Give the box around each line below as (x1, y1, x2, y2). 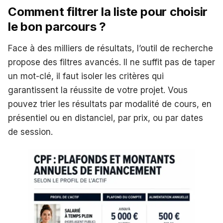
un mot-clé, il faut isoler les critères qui (8, 71, 164, 82)
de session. (8, 127, 53, 137)
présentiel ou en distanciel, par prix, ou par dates (8, 113, 203, 123)
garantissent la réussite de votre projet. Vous (8, 85, 188, 96)
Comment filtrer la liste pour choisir (8, 4, 208, 19)
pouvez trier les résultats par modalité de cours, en (8, 99, 212, 110)
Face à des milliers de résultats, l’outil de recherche (8, 43, 213, 54)
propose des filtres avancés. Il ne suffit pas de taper (8, 57, 215, 68)
